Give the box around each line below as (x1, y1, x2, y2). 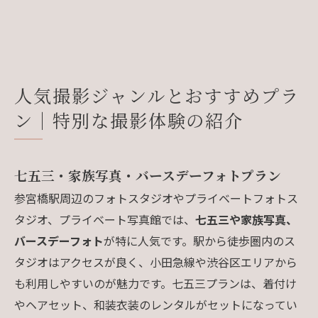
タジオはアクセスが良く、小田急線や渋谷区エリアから (14, 253, 297, 270)
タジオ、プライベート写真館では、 (14, 210, 195, 228)
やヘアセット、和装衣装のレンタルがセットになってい (14, 295, 297, 313)
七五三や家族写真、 (195, 210, 297, 228)
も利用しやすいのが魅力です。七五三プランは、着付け (14, 274, 297, 292)
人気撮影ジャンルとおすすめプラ (14, 82, 300, 108)
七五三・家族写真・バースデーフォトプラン (14, 165, 281, 185)
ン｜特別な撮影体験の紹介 (14, 106, 244, 133)
